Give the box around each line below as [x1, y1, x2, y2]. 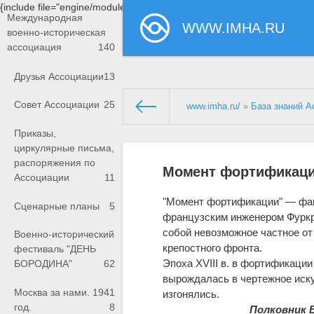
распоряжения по [14, 157, 95, 169]
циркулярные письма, [14, 142, 114, 154]
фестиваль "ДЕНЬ [14, 243, 96, 255]
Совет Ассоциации [14, 99, 100, 111]
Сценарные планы [14, 200, 100, 212]
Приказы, [14, 128, 56, 139]
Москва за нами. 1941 [14, 286, 115, 298]
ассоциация [7, 41, 62, 53]
